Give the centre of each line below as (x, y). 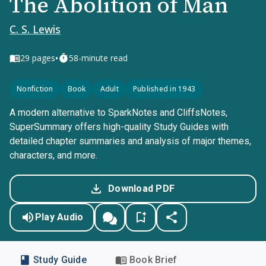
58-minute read (98, 58)
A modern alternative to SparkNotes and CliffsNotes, (118, 113)
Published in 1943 (164, 89)
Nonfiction (35, 89)
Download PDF (141, 189)
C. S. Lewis (35, 29)
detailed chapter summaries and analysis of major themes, (130, 141)
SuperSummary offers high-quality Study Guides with (119, 127)
